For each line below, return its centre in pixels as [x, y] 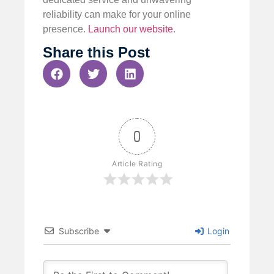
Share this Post [96, 53]
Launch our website [131, 29]
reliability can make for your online [117, 14]
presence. [65, 29]
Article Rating [137, 164]
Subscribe [79, 231]
